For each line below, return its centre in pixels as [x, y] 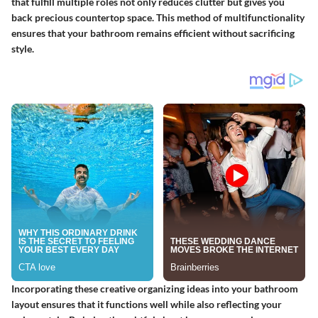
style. [23, 48]
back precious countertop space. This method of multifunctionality [158, 17]
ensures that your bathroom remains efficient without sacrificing [153, 33]
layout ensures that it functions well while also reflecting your [147, 304]
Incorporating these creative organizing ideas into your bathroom [155, 288]
